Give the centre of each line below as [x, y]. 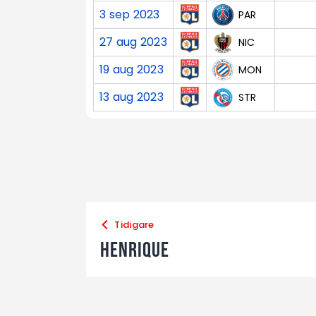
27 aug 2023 [133, 42]
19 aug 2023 [132, 70]
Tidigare [134, 224]
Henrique [135, 249]
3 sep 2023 [130, 15]
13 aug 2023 [132, 97]
